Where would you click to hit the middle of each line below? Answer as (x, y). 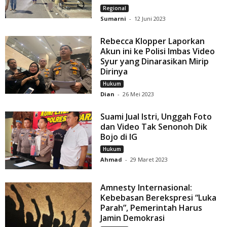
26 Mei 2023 (139, 94)
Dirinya (114, 71)
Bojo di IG (119, 137)
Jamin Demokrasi (133, 218)
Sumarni (113, 18)
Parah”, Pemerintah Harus (152, 207)
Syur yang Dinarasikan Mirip (155, 61)
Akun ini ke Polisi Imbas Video (158, 51)
